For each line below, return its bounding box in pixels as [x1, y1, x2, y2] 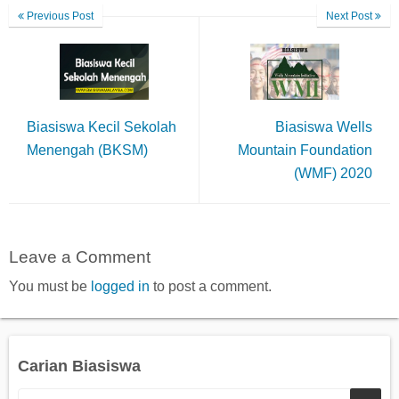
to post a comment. [150, 278, 272, 294]
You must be [9, 278, 91, 294]
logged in [91, 278, 150, 294]
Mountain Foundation [238, 142, 372, 159]
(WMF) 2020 [294, 166, 372, 182]
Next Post [326, 10, 375, 23]
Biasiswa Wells [275, 119, 372, 135]
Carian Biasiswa [18, 356, 141, 375]
